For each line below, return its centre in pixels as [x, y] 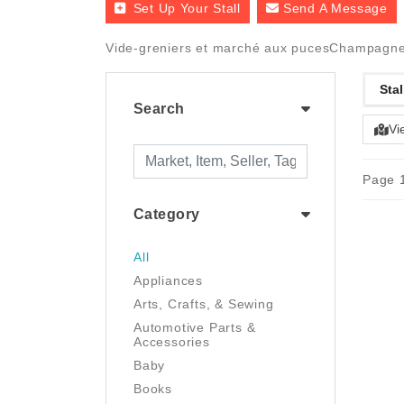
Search [159, 109]
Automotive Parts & [195, 327]
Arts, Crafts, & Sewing [204, 304]
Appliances [168, 280]
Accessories [172, 342]
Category [167, 214]
